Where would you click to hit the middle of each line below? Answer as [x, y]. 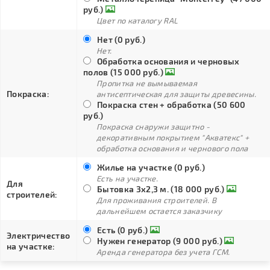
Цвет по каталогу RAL [137, 20]
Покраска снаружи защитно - [153, 127]
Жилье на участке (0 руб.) [151, 167]
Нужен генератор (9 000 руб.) [160, 241]
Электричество [39, 235]
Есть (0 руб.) [123, 230]
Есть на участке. [127, 178]
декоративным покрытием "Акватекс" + [173, 137]
